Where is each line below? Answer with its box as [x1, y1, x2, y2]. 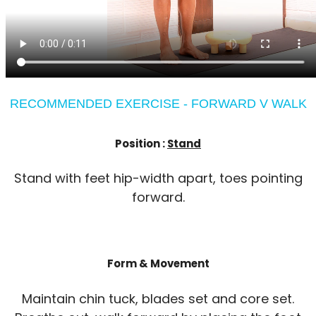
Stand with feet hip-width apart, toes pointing [13, 169, 303, 188]
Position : [115, 135, 167, 151]
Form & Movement [107, 256, 209, 272]
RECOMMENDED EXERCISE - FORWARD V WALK [9, 96, 307, 111]
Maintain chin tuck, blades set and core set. [22, 290, 294, 308]
